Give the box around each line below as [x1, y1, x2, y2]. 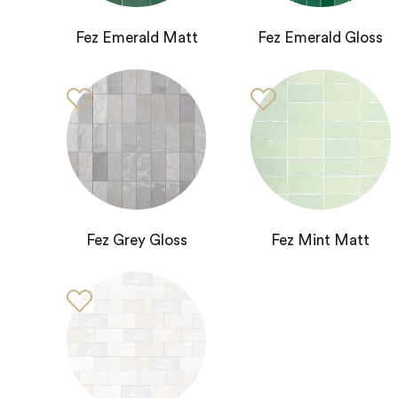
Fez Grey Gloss [85, 232, 187, 248]
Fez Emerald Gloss [258, 30, 384, 46]
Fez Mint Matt [271, 232, 370, 248]
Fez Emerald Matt [75, 30, 198, 46]
